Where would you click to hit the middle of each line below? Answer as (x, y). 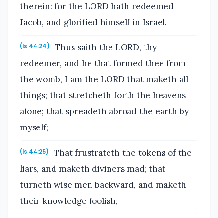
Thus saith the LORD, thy (105, 47)
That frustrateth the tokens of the (122, 153)
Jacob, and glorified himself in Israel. (93, 22)
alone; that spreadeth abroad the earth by (104, 112)
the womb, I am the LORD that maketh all (104, 80)
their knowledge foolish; (69, 201)
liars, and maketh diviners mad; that (93, 169)
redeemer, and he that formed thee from (103, 64)
